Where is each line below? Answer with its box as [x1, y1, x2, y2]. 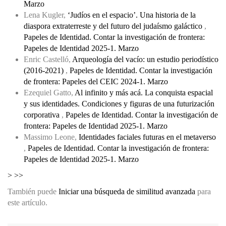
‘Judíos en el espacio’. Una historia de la [68, 10, 196, 19]
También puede [8, 187, 59, 196]
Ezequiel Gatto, [24, 88, 75, 97]
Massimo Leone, [24, 132, 79, 141]
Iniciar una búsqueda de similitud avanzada [59, 187, 195, 196]
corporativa [24, 110, 62, 119]
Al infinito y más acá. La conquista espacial [75, 88, 213, 97]
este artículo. [8, 198, 47, 207]
